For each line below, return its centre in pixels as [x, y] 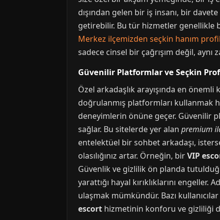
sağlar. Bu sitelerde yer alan [130, 129]
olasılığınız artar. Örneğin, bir [133, 155]
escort [90, 208]
